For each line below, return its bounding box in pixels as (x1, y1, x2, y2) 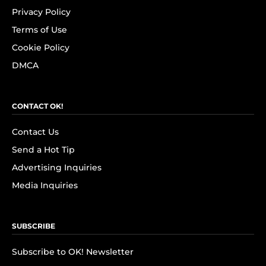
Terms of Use (12, 24, 67, 35)
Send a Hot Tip (12, 144, 75, 155)
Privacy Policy (12, 7, 71, 17)
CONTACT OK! (12, 102, 63, 110)
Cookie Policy (12, 42, 69, 53)
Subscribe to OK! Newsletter (12, 246, 134, 257)
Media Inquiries (12, 180, 78, 191)
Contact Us (12, 126, 59, 137)
